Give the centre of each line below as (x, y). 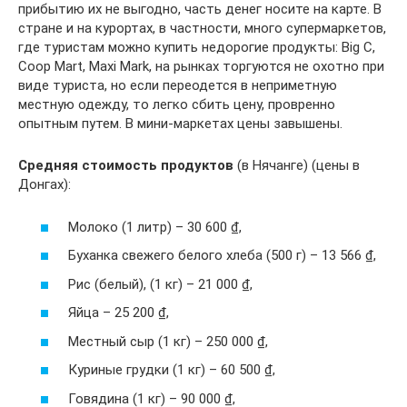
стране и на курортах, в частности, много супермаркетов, (202, 29)
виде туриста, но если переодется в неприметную (178, 86)
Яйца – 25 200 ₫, (119, 313)
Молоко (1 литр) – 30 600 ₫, (155, 227)
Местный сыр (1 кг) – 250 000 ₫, (168, 341)
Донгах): (45, 185)
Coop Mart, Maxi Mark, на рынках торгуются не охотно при (201, 67)
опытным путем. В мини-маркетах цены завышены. (180, 124)
